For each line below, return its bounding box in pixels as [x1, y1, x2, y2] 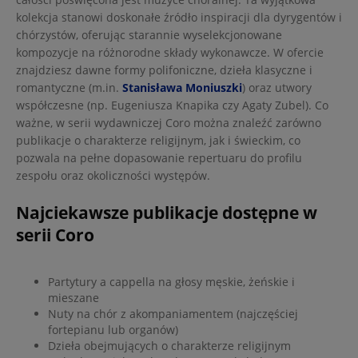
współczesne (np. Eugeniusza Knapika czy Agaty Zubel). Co [16, 97, 328, 113]
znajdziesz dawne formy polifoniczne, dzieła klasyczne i [16, 62, 312, 78]
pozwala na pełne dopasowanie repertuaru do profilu [16, 150, 302, 166]
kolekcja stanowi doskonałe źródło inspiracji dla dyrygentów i [16, 10, 342, 26]
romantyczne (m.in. [16, 80, 122, 96]
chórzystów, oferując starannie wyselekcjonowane [16, 27, 282, 43]
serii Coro [16, 224, 94, 247]
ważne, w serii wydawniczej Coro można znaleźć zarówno [16, 115, 321, 131]
